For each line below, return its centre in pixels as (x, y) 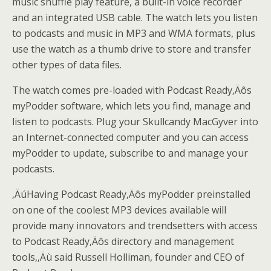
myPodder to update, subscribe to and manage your (130, 153)
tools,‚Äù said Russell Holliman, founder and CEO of (128, 257)
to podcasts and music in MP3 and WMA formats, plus (134, 33)
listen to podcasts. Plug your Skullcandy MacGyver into (135, 122)
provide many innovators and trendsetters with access (135, 226)
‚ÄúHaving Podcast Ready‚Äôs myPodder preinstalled (131, 194)
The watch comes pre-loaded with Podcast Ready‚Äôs (132, 90)
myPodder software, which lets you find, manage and (131, 106)
